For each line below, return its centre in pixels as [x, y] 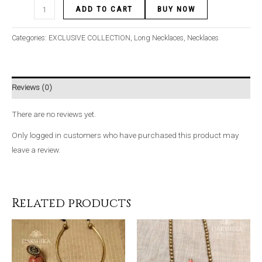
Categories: [30, 38]
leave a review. [36, 149]
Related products [71, 203]
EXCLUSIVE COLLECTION [89, 38]
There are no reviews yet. [54, 114]
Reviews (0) [32, 87]
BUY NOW [176, 9]
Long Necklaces [159, 38]
